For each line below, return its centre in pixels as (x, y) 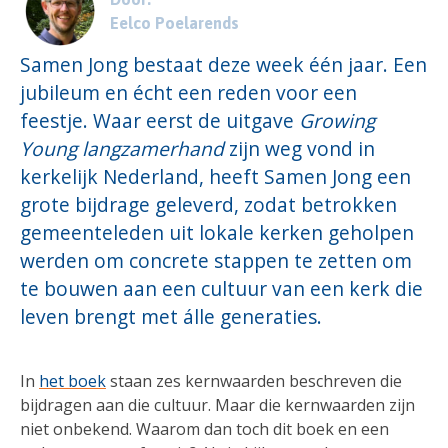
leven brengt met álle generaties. (171, 316)
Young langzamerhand (124, 148)
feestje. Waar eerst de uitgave (159, 120)
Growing (337, 120)
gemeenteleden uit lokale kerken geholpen (217, 232)
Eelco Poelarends (174, 22)
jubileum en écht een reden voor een (188, 92)
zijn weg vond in (302, 148)
